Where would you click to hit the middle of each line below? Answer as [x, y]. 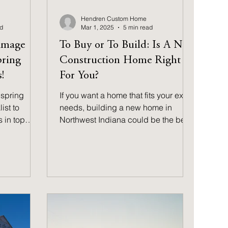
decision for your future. [102, 132]
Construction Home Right [120, 61]
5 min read [138, 27]
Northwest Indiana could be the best [126, 120]
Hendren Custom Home [114, 19]
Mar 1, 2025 [98, 27]
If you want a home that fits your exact [127, 95]
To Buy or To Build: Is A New [127, 45]
